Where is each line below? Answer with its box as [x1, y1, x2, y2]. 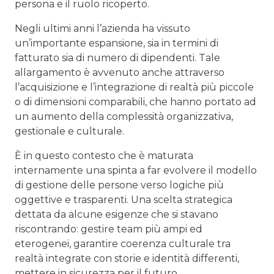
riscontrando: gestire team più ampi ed [15, 223, 202, 235]
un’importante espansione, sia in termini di [15, 37, 218, 50]
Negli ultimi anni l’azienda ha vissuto [15, 23, 190, 35]
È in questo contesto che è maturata [15, 150, 193, 162]
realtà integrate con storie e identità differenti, [15, 253, 239, 265]
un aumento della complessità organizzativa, [15, 111, 233, 123]
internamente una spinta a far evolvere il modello [15, 165, 257, 177]
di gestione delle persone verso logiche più [15, 179, 224, 191]
